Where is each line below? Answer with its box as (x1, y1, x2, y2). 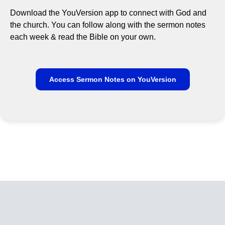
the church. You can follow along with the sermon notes (10, 20, 205, 29)
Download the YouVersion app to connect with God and (10, 8, 206, 17)
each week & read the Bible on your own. (10, 32, 156, 41)
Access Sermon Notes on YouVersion (49, 75, 176, 83)
